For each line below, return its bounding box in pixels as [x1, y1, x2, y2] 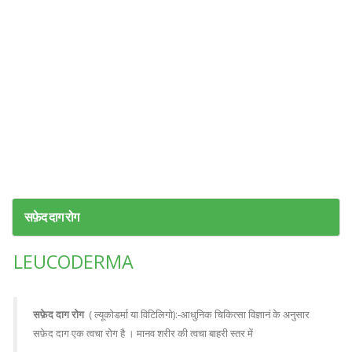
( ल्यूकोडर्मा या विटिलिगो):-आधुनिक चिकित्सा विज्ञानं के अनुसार [84, 307, 310, 321]
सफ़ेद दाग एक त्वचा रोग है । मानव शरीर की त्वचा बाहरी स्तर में [33, 326, 255, 340]
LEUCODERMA [13, 249, 134, 274]
